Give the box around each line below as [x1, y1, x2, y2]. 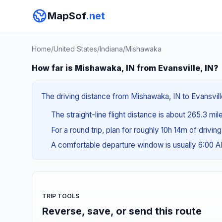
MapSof [48, 10, 86, 22]
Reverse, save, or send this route [42, 205, 202, 217]
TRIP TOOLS [42, 192, 79, 200]
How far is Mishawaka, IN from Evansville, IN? [32, 63, 219, 73]
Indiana [100, 45, 123, 53]
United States [54, 45, 97, 53]
